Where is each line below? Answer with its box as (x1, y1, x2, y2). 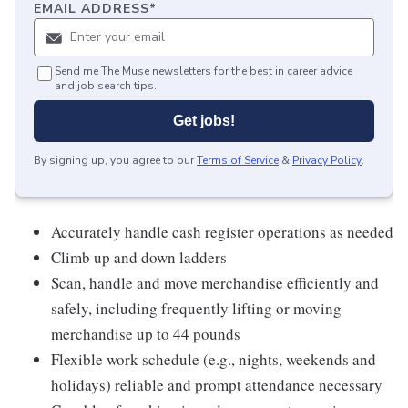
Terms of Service (197, 153, 279, 168)
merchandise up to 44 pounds (51, 323, 240, 344)
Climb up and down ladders (51, 247, 227, 268)
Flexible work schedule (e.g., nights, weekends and (51, 349, 376, 370)
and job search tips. (55, 78, 157, 93)
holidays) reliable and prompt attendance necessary (51, 374, 382, 395)
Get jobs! (173, 113, 235, 128)
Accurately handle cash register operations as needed (51, 221, 393, 242)
